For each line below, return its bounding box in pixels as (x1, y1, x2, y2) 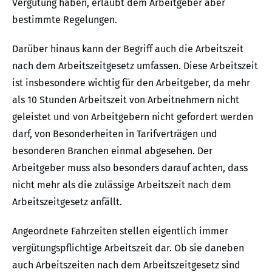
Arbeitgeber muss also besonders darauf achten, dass (12, 162, 248, 174)
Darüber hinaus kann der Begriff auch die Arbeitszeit (12, 43, 243, 55)
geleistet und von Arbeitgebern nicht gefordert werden (12, 111, 253, 123)
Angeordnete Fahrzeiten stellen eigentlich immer (12, 225, 228, 237)
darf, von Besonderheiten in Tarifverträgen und (12, 128, 217, 140)
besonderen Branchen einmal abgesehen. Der (12, 145, 212, 157)
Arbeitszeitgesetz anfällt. (12, 196, 122, 208)
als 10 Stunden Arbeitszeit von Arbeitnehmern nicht (12, 94, 239, 106)
